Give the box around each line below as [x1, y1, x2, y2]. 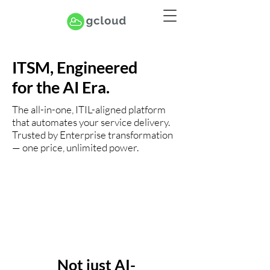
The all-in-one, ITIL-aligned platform [12, 103, 166, 116]
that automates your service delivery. [12, 116, 170, 128]
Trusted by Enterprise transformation [12, 128, 173, 141]
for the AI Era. [12, 77, 110, 97]
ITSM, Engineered [12, 57, 137, 77]
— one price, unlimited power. [12, 141, 139, 154]
